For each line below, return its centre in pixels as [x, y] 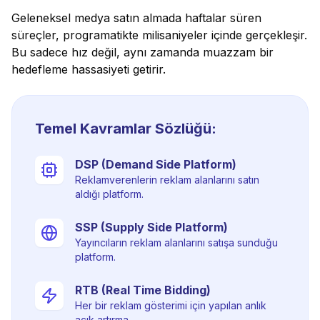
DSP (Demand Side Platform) [156, 164]
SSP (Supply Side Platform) [151, 227]
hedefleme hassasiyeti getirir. [89, 69]
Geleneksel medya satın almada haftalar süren [136, 18]
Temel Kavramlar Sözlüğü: [126, 129]
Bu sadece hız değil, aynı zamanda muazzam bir [142, 52]
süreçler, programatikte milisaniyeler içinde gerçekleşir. [159, 35]
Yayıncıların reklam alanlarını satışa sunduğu [176, 242]
